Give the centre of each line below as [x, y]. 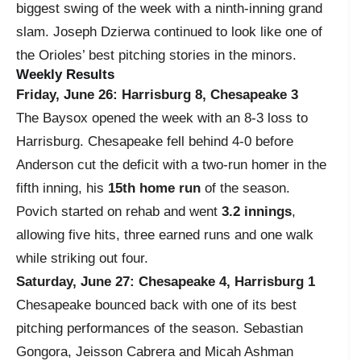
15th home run [154, 188]
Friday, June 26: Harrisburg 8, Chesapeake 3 [157, 94]
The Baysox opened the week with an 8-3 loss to [162, 118]
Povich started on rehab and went [119, 211]
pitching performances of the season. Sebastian [160, 328]
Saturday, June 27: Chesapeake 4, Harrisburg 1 [166, 281]
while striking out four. [82, 258]
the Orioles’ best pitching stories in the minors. [156, 55]
